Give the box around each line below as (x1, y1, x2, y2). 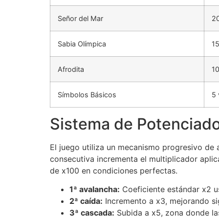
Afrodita (58, 65, 84, 73)
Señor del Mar (58, 14, 103, 22)
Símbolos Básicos (58, 90, 116, 99)
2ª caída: (69, 196, 103, 206)
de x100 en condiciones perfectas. (50, 165, 177, 175)
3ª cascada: (69, 207, 114, 218)
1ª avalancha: (69, 184, 120, 194)
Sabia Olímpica (58, 39, 106, 48)
